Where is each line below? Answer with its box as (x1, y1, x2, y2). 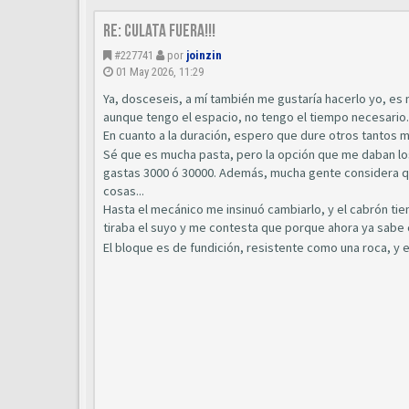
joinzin (186, 47, 222, 62)
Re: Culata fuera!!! (103, 19, 215, 42)
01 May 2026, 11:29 (116, 64, 204, 79)
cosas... (103, 183, 144, 200)
